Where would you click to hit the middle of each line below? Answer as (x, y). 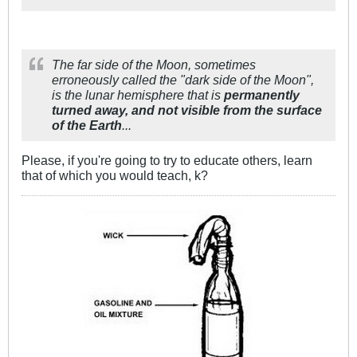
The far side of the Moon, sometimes (154, 65)
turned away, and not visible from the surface (187, 110)
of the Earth (87, 126)
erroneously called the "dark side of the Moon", (183, 80)
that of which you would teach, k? (115, 176)
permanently (262, 95)
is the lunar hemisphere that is (138, 95)
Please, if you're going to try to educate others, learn (167, 161)
